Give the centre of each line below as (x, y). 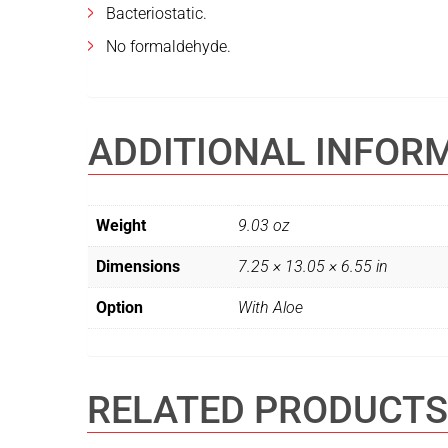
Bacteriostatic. (156, 14)
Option (119, 308)
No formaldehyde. (168, 47)
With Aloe (270, 308)
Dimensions (138, 267)
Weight (121, 226)
